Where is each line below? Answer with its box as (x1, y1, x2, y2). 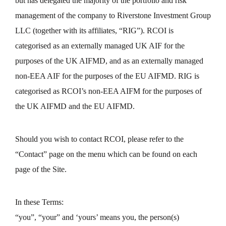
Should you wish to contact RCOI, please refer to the (15, 135, 184, 143)
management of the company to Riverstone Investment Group (15, 11, 211, 20)
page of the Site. (15, 165, 67, 174)
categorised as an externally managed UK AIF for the (15, 41, 185, 50)
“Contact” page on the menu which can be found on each (15, 150, 197, 158)
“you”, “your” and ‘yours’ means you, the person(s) (15, 213, 179, 221)
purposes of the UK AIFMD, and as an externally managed (15, 56, 203, 65)
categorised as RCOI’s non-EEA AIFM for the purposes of (15, 87, 202, 95)
